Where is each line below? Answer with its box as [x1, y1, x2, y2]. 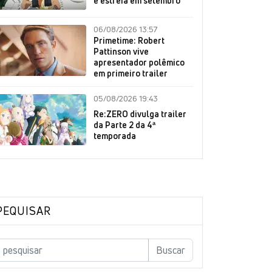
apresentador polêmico [93, 56, 185, 68]
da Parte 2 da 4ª [93, 118, 155, 131]
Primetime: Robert [93, 35, 165, 46]
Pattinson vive [93, 46, 149, 57]
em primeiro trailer [93, 67, 168, 79]
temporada [93, 129, 136, 141]
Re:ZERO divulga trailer [93, 107, 186, 120]
